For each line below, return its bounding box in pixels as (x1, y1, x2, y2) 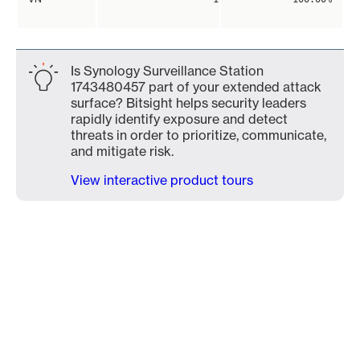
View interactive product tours (71, 172, 253, 188)
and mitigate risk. (71, 143, 174, 159)
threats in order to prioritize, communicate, (71, 127, 326, 143)
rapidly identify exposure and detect (71, 111, 288, 127)
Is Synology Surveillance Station (71, 63, 264, 79)
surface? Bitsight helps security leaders (71, 95, 306, 111)
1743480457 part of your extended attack (71, 79, 321, 95)
